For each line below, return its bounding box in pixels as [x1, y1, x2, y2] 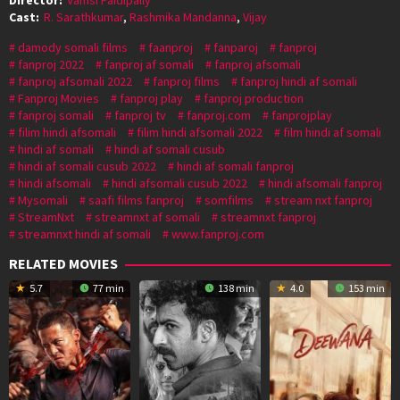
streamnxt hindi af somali [18, 225, 151, 242]
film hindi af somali [283, 123, 381, 140]
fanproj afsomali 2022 [18, 72, 132, 89]
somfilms [204, 191, 254, 208]
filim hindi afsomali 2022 [137, 123, 262, 140]
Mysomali [18, 191, 68, 208]
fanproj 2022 [18, 55, 84, 72]
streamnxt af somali [95, 208, 200, 225]
